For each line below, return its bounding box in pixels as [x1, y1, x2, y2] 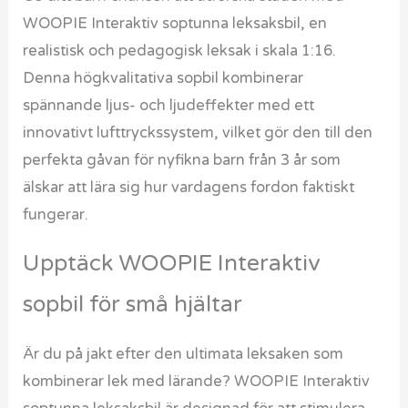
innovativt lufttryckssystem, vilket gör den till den [23, 123, 373, 142]
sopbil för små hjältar [23, 291, 243, 319]
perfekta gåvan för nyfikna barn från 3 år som [23, 150, 342, 169]
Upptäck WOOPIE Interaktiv [23, 250, 321, 278]
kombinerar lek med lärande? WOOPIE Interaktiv [23, 372, 371, 392]
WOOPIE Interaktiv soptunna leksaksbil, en [23, 14, 328, 33]
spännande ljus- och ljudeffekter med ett [23, 96, 315, 115]
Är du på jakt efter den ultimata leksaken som [23, 345, 344, 364]
